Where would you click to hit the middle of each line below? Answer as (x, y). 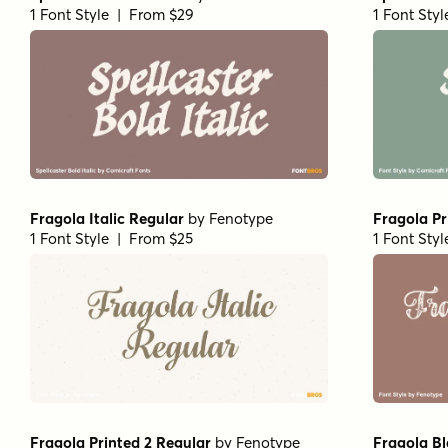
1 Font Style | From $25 (111, 238)
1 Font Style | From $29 (112, 14)
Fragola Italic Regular (107, 218)
